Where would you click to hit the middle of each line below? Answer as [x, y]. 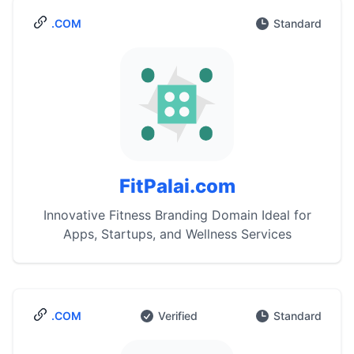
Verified [177, 316]
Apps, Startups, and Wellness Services [177, 234]
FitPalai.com [177, 186]
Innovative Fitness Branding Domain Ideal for [177, 215]
